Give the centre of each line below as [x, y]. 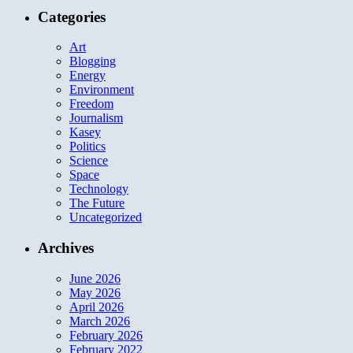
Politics [87, 147]
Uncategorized [106, 217]
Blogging [93, 61]
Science [89, 161]
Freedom [91, 104]
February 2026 [106, 335]
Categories [72, 17]
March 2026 [100, 321]
